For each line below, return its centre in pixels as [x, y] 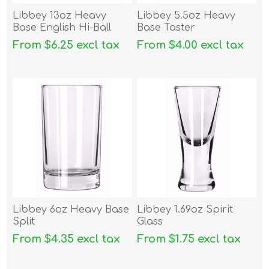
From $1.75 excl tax [189, 239]
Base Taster [166, 28]
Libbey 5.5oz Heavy [186, 16]
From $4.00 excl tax [191, 45]
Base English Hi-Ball [62, 28]
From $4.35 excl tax [67, 239]
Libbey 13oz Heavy [60, 16]
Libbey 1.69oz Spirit [185, 210]
